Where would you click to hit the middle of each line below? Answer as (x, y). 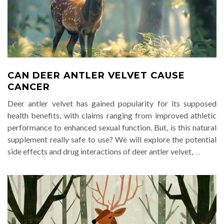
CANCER (29, 87)
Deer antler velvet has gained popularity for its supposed (112, 103)
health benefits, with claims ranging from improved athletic (112, 115)
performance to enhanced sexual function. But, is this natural (112, 127)
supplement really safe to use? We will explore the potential (112, 139)
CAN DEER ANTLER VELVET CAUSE (96, 75)
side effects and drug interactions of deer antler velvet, (101, 151)
